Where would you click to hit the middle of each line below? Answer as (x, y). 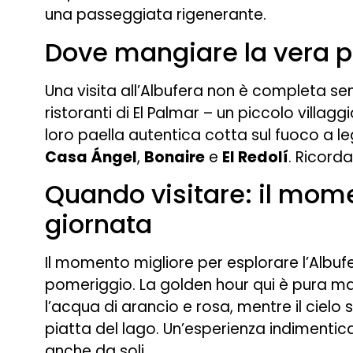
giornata (98, 224)
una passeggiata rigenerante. (156, 15)
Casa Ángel (91, 157)
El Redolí (255, 157)
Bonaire (175, 157)
